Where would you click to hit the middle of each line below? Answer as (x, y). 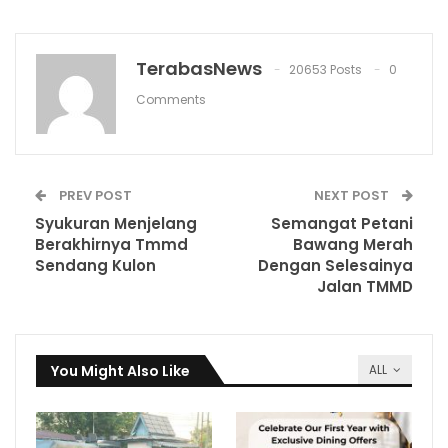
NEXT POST (353, 196)
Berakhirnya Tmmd (111, 245)
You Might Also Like (120, 371)
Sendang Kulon (95, 266)
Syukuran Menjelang (116, 224)
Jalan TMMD (365, 287)
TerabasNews (199, 69)
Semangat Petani (342, 224)
